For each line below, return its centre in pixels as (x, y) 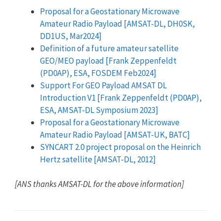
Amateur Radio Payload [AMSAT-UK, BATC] (115, 134)
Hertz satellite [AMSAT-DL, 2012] (98, 159)
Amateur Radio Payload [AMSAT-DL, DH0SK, (117, 23)
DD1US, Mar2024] (71, 36)
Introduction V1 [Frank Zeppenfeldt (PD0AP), (121, 97)
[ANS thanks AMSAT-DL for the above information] (99, 184)
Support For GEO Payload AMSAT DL (103, 85)
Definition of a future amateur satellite (109, 48)
